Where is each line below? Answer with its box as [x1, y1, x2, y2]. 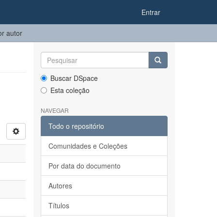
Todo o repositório [48, 121, 104, 131]
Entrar [141, 7, 160, 17]
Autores [48, 181, 72, 190]
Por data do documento [48, 161, 121, 170]
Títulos [48, 201, 69, 210]
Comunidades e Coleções [48, 141, 127, 151]
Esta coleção [50, 85, 90, 95]
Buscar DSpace [50, 73, 98, 83]
